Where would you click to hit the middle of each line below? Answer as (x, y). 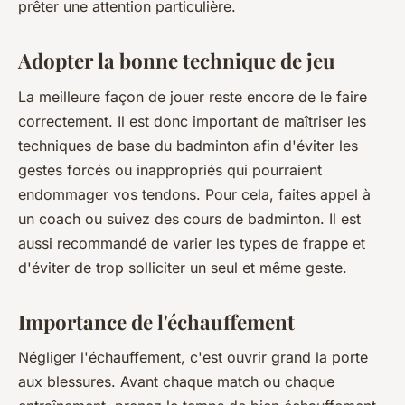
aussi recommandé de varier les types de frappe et (192, 243)
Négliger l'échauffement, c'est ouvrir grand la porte (193, 358)
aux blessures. (67, 382)
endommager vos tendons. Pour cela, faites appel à (194, 194)
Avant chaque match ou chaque (225, 382)
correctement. (66, 121)
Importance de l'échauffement (156, 321)
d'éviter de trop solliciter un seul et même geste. (183, 267)
